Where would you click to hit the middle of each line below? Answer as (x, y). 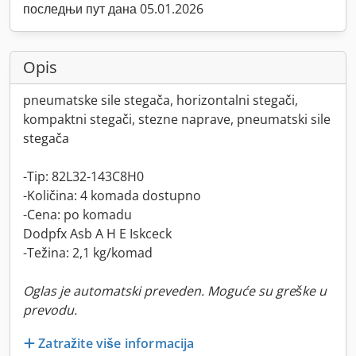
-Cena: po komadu (77, 215)
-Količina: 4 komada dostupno (112, 195)
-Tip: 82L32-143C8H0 (83, 176)
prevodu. (50, 310)
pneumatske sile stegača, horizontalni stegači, (161, 100)
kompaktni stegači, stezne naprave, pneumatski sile (177, 119)
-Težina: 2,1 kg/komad (88, 253)
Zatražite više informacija (116, 343)
